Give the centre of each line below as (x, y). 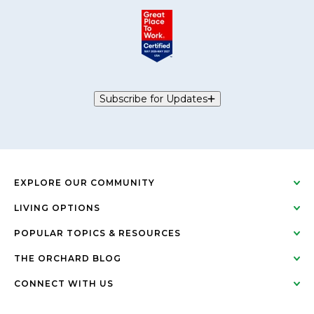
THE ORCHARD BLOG (68, 258)
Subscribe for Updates (153, 98)
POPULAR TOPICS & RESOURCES (97, 233)
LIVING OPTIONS (57, 207)
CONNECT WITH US (64, 283)
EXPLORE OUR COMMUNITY (84, 182)
